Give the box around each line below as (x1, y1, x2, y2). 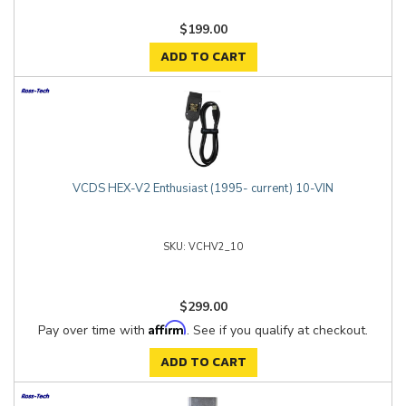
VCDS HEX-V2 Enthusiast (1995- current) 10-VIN (72, 180, 333, 197)
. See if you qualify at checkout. (187, 322, 368, 339)
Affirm (149, 320, 187, 335)
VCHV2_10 (188, 240, 243, 254)
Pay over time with (38, 322, 149, 339)
